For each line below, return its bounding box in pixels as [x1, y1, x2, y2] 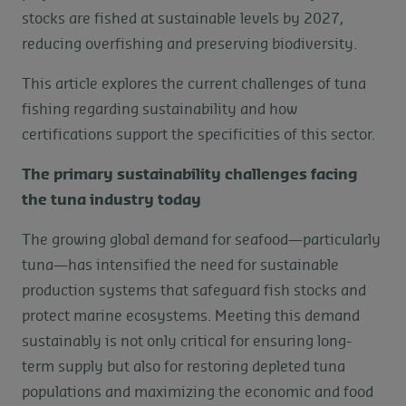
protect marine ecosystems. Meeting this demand [22, 309, 360, 324]
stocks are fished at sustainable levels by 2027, [22, 12, 343, 26]
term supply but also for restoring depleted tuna [22, 360, 345, 374]
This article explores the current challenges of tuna [22, 77, 366, 92]
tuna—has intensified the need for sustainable [22, 258, 339, 273]
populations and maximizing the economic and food [22, 385, 373, 400]
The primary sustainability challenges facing [22, 168, 358, 182]
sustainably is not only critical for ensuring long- [22, 334, 353, 349]
